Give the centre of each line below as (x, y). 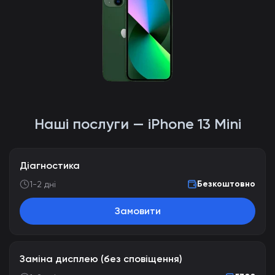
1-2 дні (43, 184)
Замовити (137, 211)
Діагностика (50, 165)
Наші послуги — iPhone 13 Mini (137, 124)
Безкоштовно (226, 184)
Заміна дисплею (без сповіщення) (101, 259)
